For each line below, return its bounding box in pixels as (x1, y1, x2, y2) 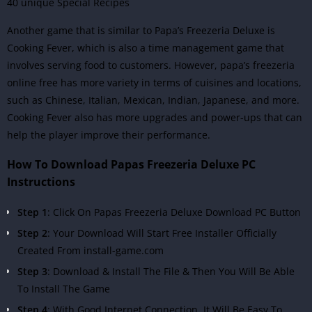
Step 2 (17, 226, 47, 240)
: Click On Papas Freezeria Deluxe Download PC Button (47, 205, 301, 219)
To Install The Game (17, 282, 110, 296)
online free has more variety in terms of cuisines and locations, (7, 76, 302, 90)
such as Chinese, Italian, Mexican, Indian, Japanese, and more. (7, 93, 299, 107)
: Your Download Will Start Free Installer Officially (47, 226, 276, 240)
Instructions (7, 174, 75, 190)
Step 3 (17, 265, 47, 279)
